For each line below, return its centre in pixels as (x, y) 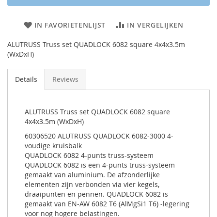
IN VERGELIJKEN (155, 25)
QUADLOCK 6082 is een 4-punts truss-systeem (100, 165)
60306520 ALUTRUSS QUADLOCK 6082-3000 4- (99, 136)
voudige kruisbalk (53, 145)
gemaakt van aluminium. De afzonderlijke (92, 174)
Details (26, 79)
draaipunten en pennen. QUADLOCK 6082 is (96, 194)
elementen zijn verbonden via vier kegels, (92, 184)
